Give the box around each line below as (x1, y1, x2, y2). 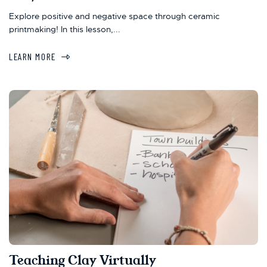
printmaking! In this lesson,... (9, 24, 120, 35)
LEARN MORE (9, 50, 56, 62)
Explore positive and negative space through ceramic (9, 11, 220, 22)
